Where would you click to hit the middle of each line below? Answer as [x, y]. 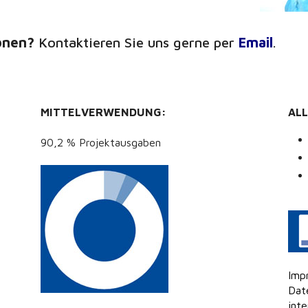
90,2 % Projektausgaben [100, 143]
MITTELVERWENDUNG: [103, 112]
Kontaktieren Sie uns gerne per [136, 43]
